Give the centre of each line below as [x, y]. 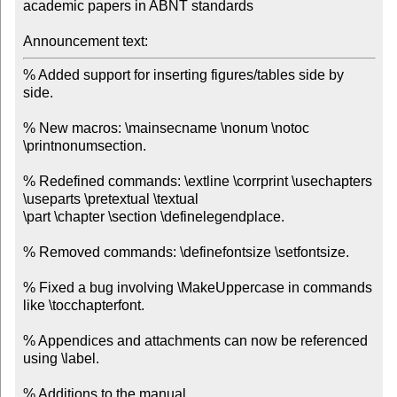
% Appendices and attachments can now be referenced [195, 341]
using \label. [61, 359]
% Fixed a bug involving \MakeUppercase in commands [197, 288]
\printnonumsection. [84, 146]
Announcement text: [85, 42]
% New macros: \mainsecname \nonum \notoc [166, 128]
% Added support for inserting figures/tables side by [183, 75]
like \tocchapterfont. [83, 306]
